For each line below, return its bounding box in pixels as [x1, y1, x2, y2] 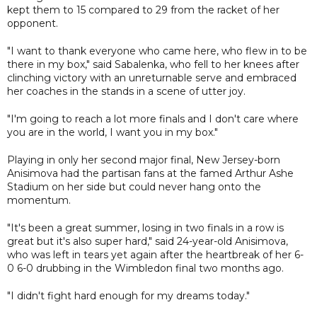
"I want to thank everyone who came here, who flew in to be [7, 44, 307, 57]
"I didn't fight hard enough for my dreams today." [7, 289, 250, 302]
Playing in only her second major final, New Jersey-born [7, 153, 280, 166]
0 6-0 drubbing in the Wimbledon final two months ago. [7, 261, 284, 275]
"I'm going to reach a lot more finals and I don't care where [7, 112, 299, 125]
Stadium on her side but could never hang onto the [7, 180, 261, 193]
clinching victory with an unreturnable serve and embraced [7, 71, 296, 84]
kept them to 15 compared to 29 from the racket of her [7, 3, 279, 16]
